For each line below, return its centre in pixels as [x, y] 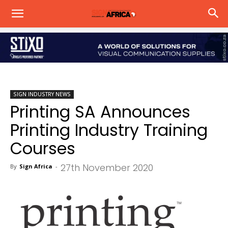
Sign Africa [36, 166]
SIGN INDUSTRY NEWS [42, 94]
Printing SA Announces [100, 112]
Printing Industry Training [109, 130]
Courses [43, 148]
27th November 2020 [107, 168]
